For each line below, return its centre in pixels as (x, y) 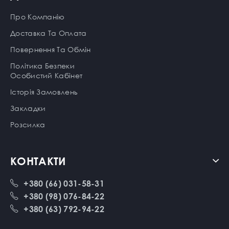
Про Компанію (38, 16)
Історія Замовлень (44, 91)
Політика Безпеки (42, 65)
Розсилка (28, 124)
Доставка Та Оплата (49, 33)
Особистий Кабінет (47, 75)
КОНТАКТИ (38, 161)
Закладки (28, 108)
